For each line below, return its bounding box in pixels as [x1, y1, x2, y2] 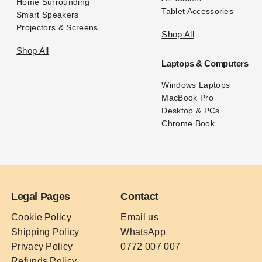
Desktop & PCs [161, 106, 220, 115]
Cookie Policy [11, 212, 72, 222]
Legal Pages [11, 191, 70, 202]
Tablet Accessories [161, 6, 234, 16]
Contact [120, 191, 158, 202]
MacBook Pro [161, 93, 213, 102]
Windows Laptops [161, 80, 230, 89]
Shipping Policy [11, 227, 80, 237]
